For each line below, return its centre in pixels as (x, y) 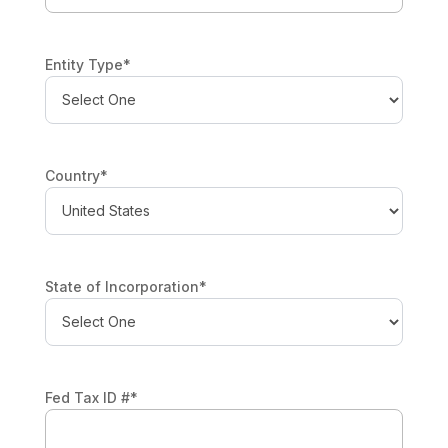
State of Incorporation (121, 286)
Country (72, 175)
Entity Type (83, 64)
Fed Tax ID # (87, 397)
